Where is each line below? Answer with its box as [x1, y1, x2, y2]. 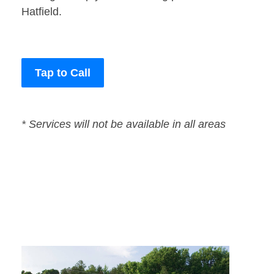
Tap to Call [35, 67, 91, 80]
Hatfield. [21, 6, 62, 18]
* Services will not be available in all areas [21, 118, 226, 131]
